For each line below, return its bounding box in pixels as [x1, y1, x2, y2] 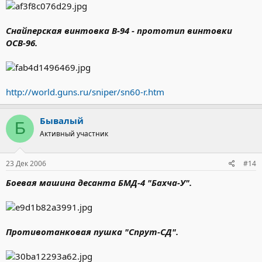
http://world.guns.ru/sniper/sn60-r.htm [6, 85, 164, 98]
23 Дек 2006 [6, 158, 46, 168]
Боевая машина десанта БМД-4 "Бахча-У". [6, 177, 192, 188]
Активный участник [40, 128, 108, 139]
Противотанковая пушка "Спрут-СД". [6, 226, 178, 237]
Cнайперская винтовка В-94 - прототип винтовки [6, 24, 232, 36]
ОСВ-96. [6, 36, 37, 49]
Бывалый [40, 114, 84, 126]
